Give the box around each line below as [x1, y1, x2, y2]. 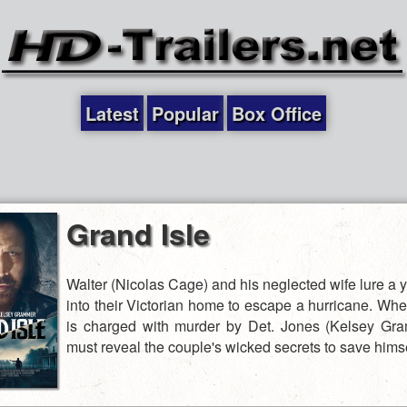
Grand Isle [66, 213, 210, 254]
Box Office [232, 100, 322, 126]
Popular [152, 100, 219, 126]
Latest [85, 100, 139, 126]
